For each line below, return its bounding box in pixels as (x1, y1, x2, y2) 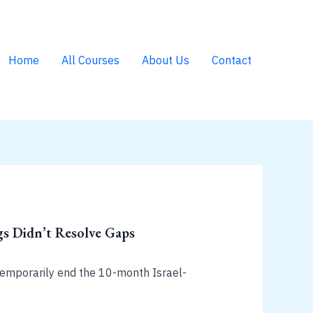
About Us (142, 53, 189, 67)
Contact (212, 53, 252, 67)
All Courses (61, 53, 119, 67)
